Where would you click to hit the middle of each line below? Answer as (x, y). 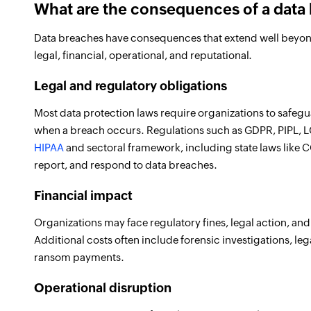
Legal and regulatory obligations (131, 86)
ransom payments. (79, 257)
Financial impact (83, 195)
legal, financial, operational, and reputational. (143, 55)
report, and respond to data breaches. (126, 165)
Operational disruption (103, 288)
